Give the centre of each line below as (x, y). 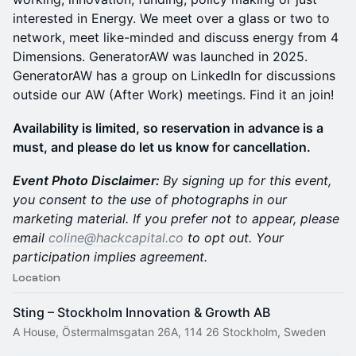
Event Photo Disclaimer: (88, 180)
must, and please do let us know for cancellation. (162, 147)
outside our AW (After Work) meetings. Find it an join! (173, 95)
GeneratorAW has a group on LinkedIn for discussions (174, 75)
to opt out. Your (234, 238)
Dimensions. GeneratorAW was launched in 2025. (160, 56)
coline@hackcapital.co (116, 238)
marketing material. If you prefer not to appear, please (176, 219)
